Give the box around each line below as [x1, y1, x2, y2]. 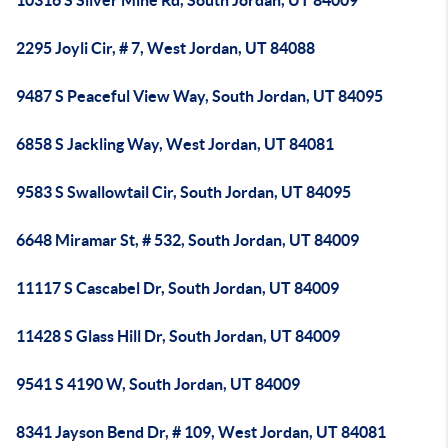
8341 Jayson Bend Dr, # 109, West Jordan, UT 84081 [16, 423, 386, 441]
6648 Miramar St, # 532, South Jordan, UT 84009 [16, 231, 359, 249]
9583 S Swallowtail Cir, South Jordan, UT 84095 [16, 183, 351, 201]
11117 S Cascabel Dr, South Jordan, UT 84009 [16, 279, 339, 297]
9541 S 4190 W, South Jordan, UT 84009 [16, 375, 300, 393]
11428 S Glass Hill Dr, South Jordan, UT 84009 [16, 327, 340, 345]
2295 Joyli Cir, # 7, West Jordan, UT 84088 [16, 39, 315, 57]
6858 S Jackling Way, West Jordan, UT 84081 [16, 135, 334, 153]
